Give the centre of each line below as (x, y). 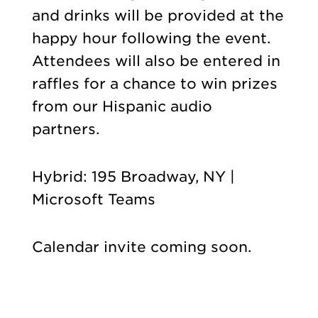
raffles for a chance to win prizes (154, 84)
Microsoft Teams (93, 200)
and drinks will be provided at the (158, 16)
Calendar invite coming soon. (141, 247)
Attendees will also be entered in (156, 61)
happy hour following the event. (151, 39)
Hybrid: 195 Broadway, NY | (133, 177)
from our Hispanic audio (122, 107)
